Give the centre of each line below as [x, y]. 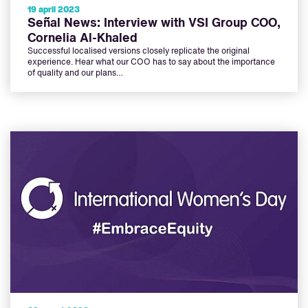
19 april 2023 [54, 11]
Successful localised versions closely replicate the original [139, 52]
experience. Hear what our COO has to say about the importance [151, 63]
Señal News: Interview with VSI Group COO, [154, 24]
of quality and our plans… [75, 74]
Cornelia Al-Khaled [82, 39]
